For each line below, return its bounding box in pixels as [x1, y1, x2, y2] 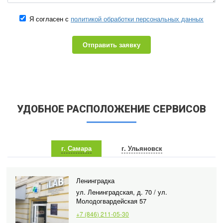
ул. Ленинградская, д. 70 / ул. [76, 187, 168, 197]
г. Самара [61, 143, 92, 153]
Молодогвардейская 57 [76, 196, 147, 206]
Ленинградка [76, 176, 115, 185]
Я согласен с [27, 14, 71, 23]
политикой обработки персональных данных [71, 14, 204, 23]
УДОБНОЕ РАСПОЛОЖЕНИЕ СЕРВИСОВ [17, 103, 206, 115]
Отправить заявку [83, 40, 140, 49]
